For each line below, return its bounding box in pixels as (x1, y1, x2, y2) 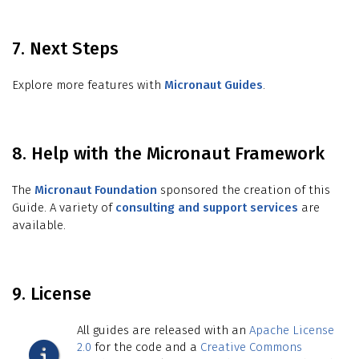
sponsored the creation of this (157, 183, 330, 198)
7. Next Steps (12, 38, 119, 60)
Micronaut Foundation (34, 183, 157, 198)
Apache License (249, 323, 334, 338)
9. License (12, 283, 91, 305)
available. (12, 218, 66, 233)
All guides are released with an (77, 323, 249, 338)
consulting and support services (115, 200, 298, 216)
